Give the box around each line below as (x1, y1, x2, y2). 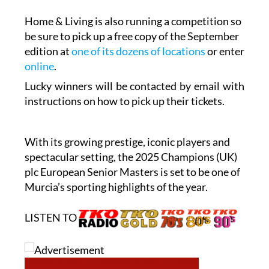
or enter (205, 22, 244, 35)
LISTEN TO (24, 188, 79, 202)
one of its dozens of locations (71, 22, 205, 35)
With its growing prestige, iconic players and (24, 112, 230, 126)
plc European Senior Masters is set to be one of (24, 142, 240, 156)
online (24, 37, 54, 50)
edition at (24, 22, 71, 35)
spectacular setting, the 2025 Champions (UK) (24, 127, 237, 141)
